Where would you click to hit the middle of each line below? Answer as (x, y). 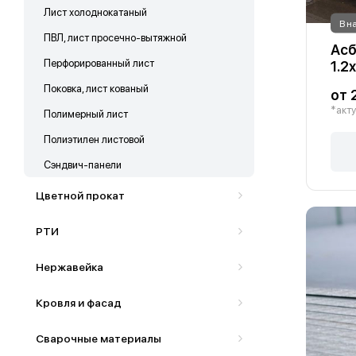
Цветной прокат (80, 195)
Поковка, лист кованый (96, 88)
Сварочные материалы (99, 338)
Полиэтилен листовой (94, 139)
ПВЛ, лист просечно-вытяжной (115, 37)
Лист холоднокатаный (95, 12)
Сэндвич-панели (83, 164)
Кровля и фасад (79, 302)
